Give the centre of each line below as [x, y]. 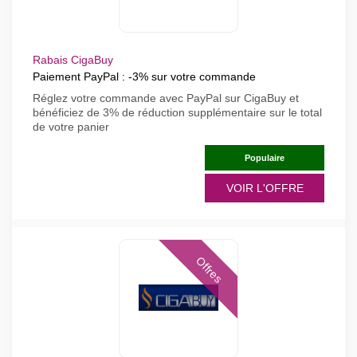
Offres [209, 270]
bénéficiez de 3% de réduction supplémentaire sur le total [177, 112]
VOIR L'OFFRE [265, 188]
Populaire [265, 158]
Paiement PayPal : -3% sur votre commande [144, 76]
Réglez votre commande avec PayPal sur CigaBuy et [166, 98]
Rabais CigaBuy [73, 60]
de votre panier [71, 127]
